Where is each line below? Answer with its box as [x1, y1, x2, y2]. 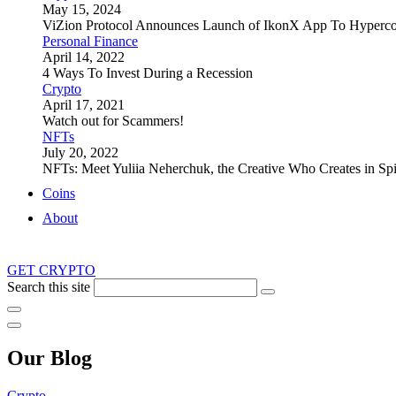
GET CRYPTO [7, 263, 95, 278]
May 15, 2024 [42, 2, 121, 17]
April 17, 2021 [42, 97, 125, 112]
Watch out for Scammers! [42, 113, 184, 128]
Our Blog [7, 346, 92, 369]
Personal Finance [42, 34, 138, 49]
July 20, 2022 [42, 145, 118, 160]
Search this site [7, 279, 90, 294]
